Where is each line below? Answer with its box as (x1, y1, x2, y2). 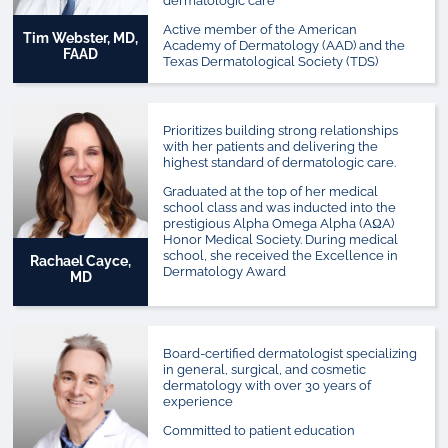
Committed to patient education (163, 422, 356, 438)
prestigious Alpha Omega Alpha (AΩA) (163, 215, 395, 231)
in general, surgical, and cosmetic (163, 361, 367, 377)
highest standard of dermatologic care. (163, 154, 397, 170)
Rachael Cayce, (30, 252, 132, 269)
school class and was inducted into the (163, 199, 397, 215)
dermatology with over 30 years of (163, 377, 372, 393)
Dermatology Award (163, 263, 287, 279)
